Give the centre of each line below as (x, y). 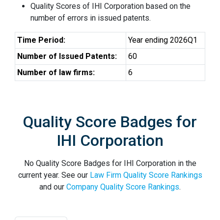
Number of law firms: (56, 72)
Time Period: (41, 40)
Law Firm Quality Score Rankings (146, 175)
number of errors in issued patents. (91, 18)
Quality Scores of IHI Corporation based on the (110, 6)
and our (53, 187)
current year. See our (54, 175)
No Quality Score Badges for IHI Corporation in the (110, 163)
